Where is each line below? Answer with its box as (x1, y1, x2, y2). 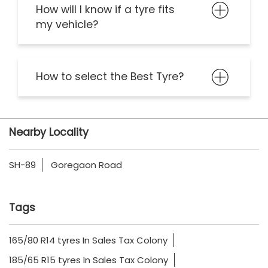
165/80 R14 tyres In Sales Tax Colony (9, 234, 167, 247)
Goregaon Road (51, 159, 122, 172)
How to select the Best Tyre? (36, 69, 184, 84)
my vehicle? (36, 17, 98, 32)
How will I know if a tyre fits (36, 2, 175, 17)
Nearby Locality (9, 125, 89, 140)
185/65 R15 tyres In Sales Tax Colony (9, 254, 168, 267)
